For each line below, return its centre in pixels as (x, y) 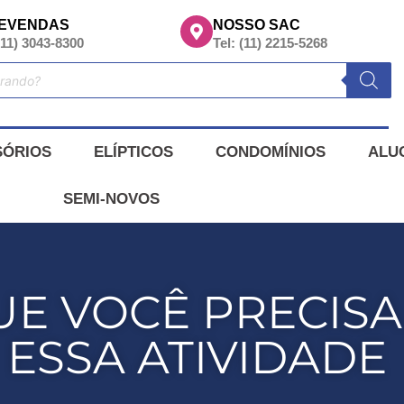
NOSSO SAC (257, 25)
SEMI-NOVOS (111, 199)
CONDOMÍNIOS (270, 152)
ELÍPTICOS (133, 152)
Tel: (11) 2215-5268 (271, 43)
